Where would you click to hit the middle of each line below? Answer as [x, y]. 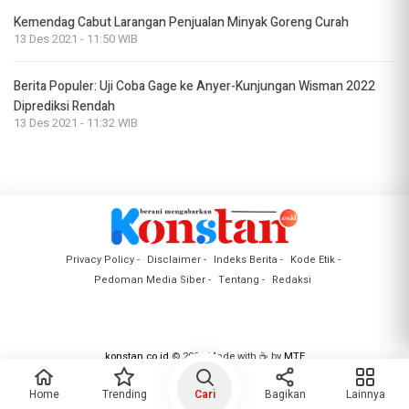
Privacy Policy [100, 259]
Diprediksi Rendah [64, 107]
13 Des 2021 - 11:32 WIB [76, 124]
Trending [124, 394]
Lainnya [365, 394]
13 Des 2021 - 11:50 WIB [76, 40]
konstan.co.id [136, 356]
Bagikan [285, 394]
